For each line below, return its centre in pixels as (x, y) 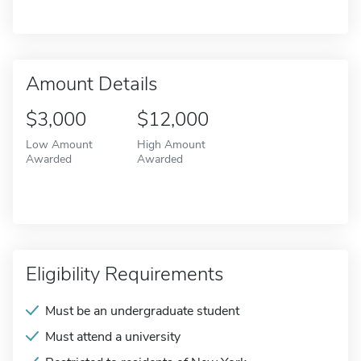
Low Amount (59, 144)
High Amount (171, 144)
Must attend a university (113, 337)
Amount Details (91, 84)
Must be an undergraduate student (142, 311)
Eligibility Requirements (124, 274)
